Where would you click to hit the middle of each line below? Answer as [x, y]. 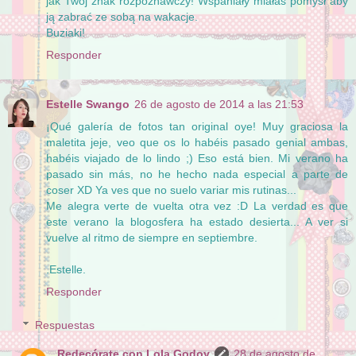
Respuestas [65, 325]
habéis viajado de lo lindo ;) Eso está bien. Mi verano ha [197, 159]
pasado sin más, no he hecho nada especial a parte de [197, 174]
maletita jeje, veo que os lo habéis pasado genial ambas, [197, 143]
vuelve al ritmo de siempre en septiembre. [152, 238]
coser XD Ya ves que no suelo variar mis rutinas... [171, 190]
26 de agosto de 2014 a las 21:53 [219, 104]
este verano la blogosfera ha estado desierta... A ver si [197, 222]
